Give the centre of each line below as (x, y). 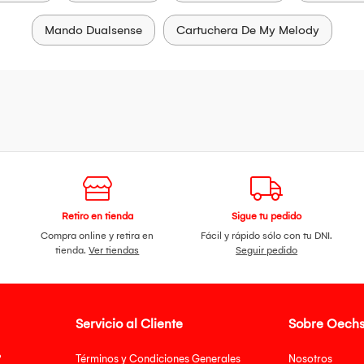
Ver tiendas (114, 251)
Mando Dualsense (93, 30)
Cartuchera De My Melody (248, 30)
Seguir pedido (267, 251)
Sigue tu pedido (267, 217)
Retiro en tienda (97, 217)
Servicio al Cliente (129, 324)
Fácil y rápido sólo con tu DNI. (267, 236)
